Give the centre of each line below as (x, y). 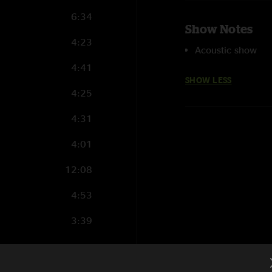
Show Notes (219, 29)
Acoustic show (226, 50)
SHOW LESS (209, 80)
